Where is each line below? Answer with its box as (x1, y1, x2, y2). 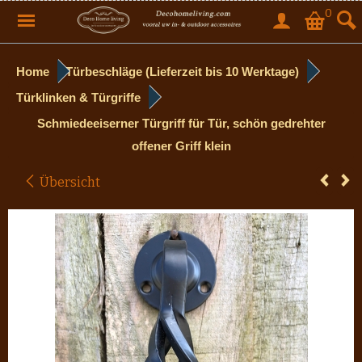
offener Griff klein (131, 139, 231, 153)
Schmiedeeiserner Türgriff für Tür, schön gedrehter (36, 116, 326, 130)
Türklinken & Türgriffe (16, 90, 141, 104)
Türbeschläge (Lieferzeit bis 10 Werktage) (65, 65, 299, 78)
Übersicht (37, 175, 100, 190)
